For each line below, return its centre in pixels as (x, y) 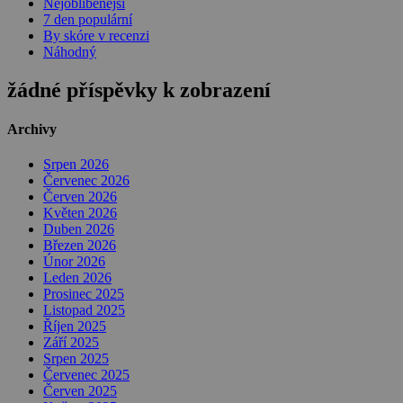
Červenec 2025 (86, 375)
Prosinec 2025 (84, 294)
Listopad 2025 (84, 310)
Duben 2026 (79, 229)
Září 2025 (71, 343)
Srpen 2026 (76, 165)
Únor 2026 (74, 262)
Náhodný (70, 51)
